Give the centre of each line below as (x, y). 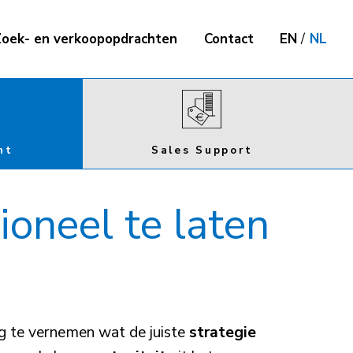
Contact (229, 39)
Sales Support (202, 150)
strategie (222, 332)
